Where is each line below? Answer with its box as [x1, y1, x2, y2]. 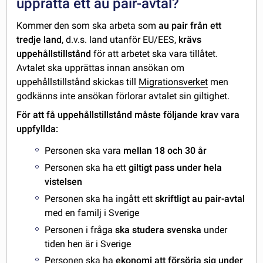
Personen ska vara [45, 145, 124, 157]
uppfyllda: [16, 123, 59, 135]
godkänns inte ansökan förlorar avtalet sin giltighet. [16, 90, 230, 102]
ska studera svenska [115, 224, 202, 235]
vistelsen [45, 176, 83, 187]
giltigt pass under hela [129, 161, 222, 173]
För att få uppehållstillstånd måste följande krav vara [16, 109, 240, 121]
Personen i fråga [45, 224, 116, 235]
